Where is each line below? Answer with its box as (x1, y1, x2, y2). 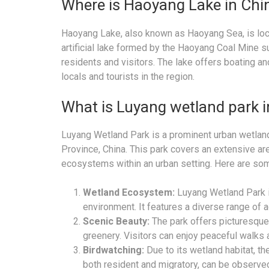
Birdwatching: (83, 244, 144, 256)
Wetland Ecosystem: (83, 187, 175, 199)
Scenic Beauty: (83, 216, 150, 228)
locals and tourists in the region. (61, 70, 195, 82)
